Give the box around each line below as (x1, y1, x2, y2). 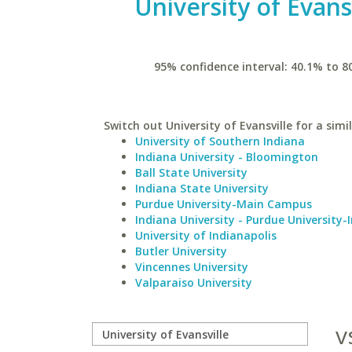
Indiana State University (135, 181, 269, 196)
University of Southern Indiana (135, 134, 305, 148)
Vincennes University (135, 259, 248, 274)
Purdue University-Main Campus (135, 196, 312, 211)
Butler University (135, 244, 227, 258)
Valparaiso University (135, 275, 252, 290)
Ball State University (135, 165, 247, 180)
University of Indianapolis (135, 228, 277, 243)
